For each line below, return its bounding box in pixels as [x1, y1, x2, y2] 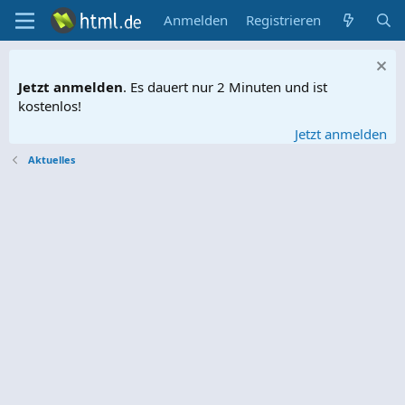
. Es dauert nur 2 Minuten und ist [123, 78, 327, 96]
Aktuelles [27, 153, 75, 166]
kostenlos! [18, 97, 81, 115]
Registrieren [246, 11, 322, 29]
